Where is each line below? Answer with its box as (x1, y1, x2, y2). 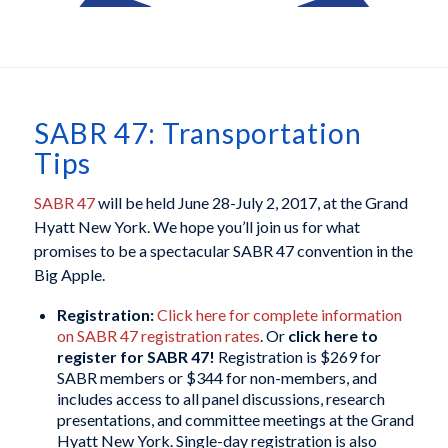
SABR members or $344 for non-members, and (56, 367, 377, 387)
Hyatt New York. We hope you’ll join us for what (33, 217, 360, 237)
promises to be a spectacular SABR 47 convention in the (33, 241, 413, 261)
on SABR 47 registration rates (56, 325, 260, 345)
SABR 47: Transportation (33, 115, 362, 150)
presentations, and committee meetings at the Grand (56, 409, 414, 429)
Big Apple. (33, 265, 105, 285)
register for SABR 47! (56, 346, 215, 366)
